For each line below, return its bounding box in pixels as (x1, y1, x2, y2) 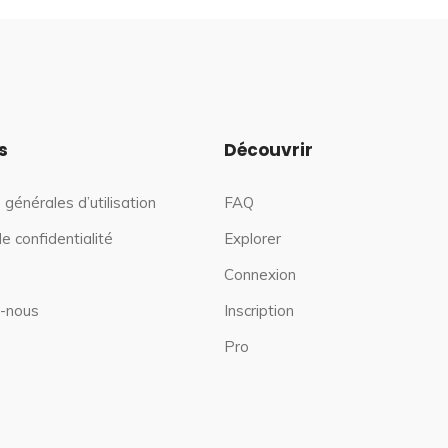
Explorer (224, 229, 281, 248)
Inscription (224, 301, 294, 320)
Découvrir (224, 138, 313, 162)
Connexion (224, 265, 296, 284)
